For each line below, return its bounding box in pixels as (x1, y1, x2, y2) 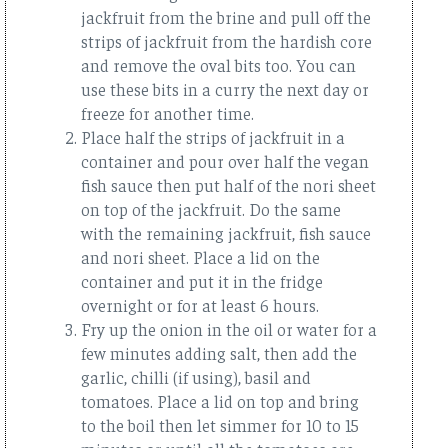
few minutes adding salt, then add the (81, 341, 357, 364)
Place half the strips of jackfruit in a (81, 125, 345, 148)
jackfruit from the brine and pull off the (81, 5, 371, 28)
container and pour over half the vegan (81, 149, 369, 172)
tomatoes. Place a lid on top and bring (81, 389, 359, 412)
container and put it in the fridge (81, 269, 323, 292)
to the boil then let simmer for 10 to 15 (81, 413, 359, 436)
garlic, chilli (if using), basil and (81, 365, 311, 388)
